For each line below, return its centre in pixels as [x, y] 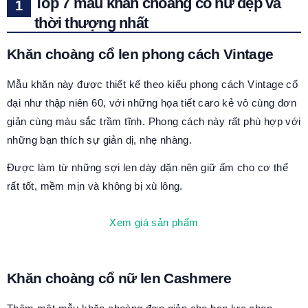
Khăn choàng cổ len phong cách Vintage [140, 54]
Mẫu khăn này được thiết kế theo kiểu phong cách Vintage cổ [153, 84]
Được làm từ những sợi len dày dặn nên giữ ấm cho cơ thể [147, 167]
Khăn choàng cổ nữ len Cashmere [119, 278]
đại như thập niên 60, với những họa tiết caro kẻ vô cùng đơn [152, 103]
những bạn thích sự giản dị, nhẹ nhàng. [100, 140]
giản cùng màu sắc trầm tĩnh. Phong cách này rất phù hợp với [154, 121]
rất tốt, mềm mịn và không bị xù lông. [95, 186]
